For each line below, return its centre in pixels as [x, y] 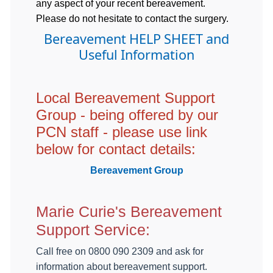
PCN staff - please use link [122, 132]
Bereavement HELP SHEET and [136, 39]
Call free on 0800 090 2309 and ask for [120, 251]
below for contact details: [116, 149]
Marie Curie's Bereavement [129, 211]
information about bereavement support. [122, 267]
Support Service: [93, 230]
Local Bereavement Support [126, 98]
